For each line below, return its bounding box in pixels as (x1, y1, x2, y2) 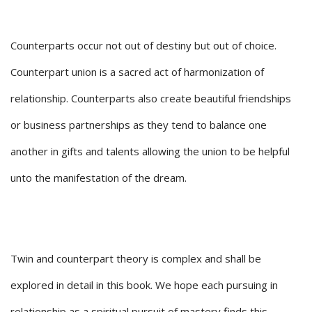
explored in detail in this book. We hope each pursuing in (10, 278, 278, 292)
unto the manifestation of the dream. (10, 171, 187, 185)
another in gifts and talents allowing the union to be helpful (10, 144, 290, 159)
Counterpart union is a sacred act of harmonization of (10, 65, 264, 79)
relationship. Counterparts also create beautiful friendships (10, 91, 291, 106)
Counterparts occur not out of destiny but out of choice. (10, 38, 276, 53)
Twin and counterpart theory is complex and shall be (10, 251, 261, 266)
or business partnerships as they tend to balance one (10, 118, 267, 132)
